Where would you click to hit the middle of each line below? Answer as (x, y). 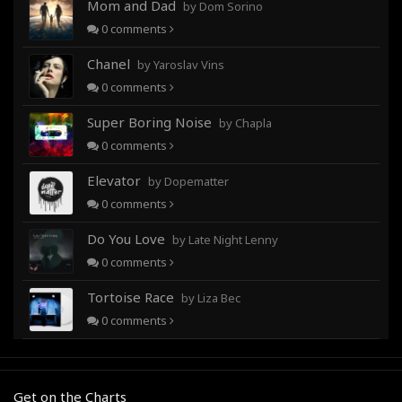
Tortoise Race (132, 297)
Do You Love (128, 239)
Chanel (110, 64)
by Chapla (245, 123)
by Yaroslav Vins (181, 65)
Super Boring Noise (151, 122)
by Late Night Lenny (225, 240)
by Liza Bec (211, 298)
